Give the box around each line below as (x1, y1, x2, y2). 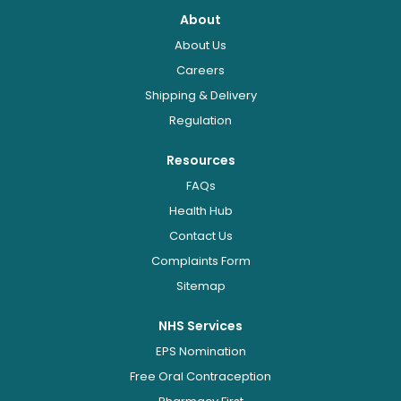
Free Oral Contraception (130, 368, 271, 385)
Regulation (169, 112, 232, 129)
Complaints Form (150, 252, 251, 269)
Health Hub (168, 202, 233, 219)
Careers (176, 62, 225, 79)
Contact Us (168, 227, 233, 244)
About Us (175, 37, 226, 54)
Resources (166, 151, 235, 169)
